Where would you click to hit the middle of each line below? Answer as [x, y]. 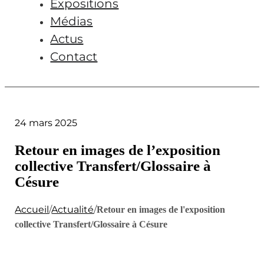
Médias [72, 21]
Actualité [73, 209]
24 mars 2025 [46, 123]
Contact [74, 56]
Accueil [32, 209]
